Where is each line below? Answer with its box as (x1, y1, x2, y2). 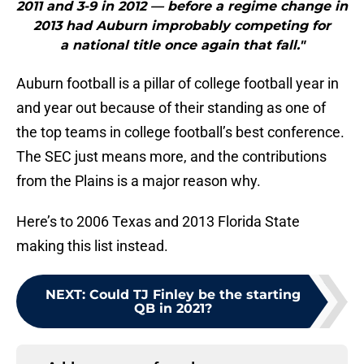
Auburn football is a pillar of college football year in (16, 75, 339, 93)
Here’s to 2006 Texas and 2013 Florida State (16, 213, 300, 231)
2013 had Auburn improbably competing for (33, 18, 331, 34)
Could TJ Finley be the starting (89, 287, 301, 303)
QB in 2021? (134, 301, 212, 317)
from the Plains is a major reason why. (16, 172, 261, 190)
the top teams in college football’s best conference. (16, 123, 344, 141)
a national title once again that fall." (59, 37, 305, 54)
